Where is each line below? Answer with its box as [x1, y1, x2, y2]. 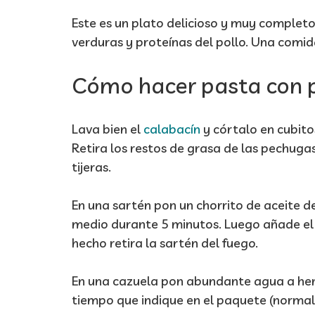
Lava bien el [72, 121, 143, 137]
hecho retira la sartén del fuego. [72, 235, 258, 251]
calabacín [143, 121, 200, 137]
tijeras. [72, 159, 111, 175]
